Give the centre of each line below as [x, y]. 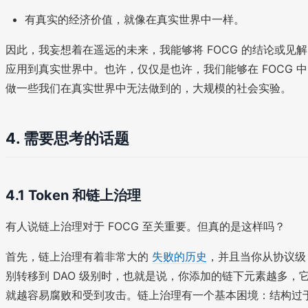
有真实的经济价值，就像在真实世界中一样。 [135, 20]
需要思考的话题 [76, 139]
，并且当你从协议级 [256, 257]
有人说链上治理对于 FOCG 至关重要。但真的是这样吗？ [145, 227]
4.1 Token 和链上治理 [73, 196]
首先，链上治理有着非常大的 [79, 257]
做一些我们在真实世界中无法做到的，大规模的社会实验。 [148, 88]
